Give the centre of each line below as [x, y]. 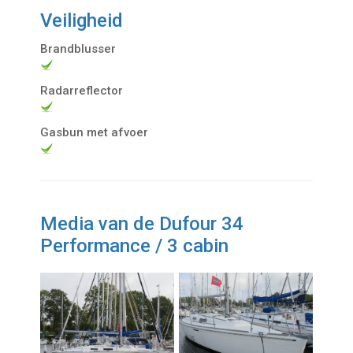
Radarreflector [82, 90]
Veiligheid [82, 20]
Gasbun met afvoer [95, 132]
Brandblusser [78, 48]
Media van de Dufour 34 [142, 223]
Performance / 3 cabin [135, 245]
